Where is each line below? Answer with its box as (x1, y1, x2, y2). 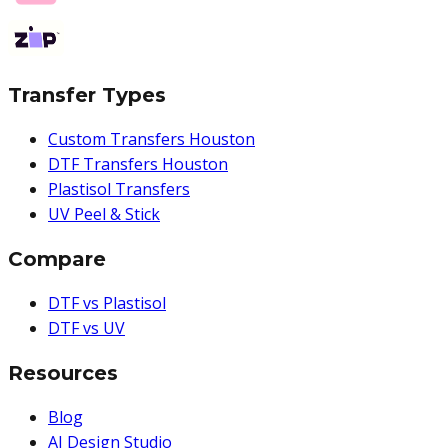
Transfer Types (8, 83, 166, 107)
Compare (8, 247, 106, 271)
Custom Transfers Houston (48, 128, 255, 150)
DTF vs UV (48, 317, 125, 339)
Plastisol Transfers (48, 178, 190, 200)
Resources (8, 361, 118, 385)
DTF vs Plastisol (48, 292, 166, 314)
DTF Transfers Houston (48, 153, 228, 175)
